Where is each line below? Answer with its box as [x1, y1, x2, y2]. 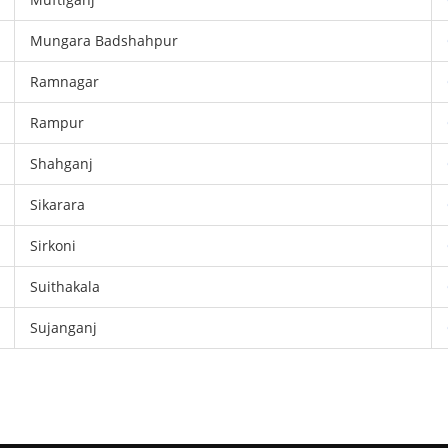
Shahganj [30, 154, 94, 173]
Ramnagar [30, 72, 100, 91]
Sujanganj [30, 318, 98, 337]
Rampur [30, 113, 85, 132]
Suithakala [30, 277, 101, 296]
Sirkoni [30, 236, 77, 255]
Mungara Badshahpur [30, 31, 179, 50]
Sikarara [30, 195, 86, 214]
